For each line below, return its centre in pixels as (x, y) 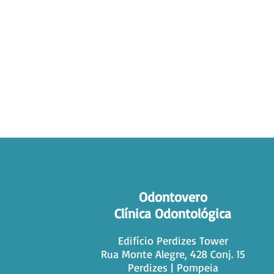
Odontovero (173, 197)
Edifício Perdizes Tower (173, 240)
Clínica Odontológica (173, 213)
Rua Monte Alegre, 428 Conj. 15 (173, 254)
